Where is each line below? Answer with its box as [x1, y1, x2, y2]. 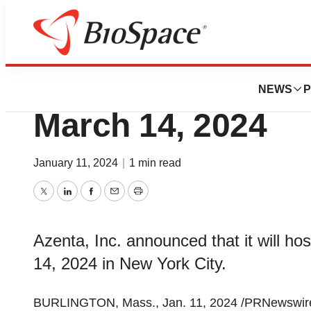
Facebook [90, 194, 145, 208]
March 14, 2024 [33, 107, 267, 144]
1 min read [129, 157, 181, 169]
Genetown [33, 44, 76, 55]
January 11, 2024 [33, 157, 121, 169]
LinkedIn [66, 194, 114, 208]
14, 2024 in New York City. [33, 254, 226, 273]
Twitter [42, 194, 80, 208]
